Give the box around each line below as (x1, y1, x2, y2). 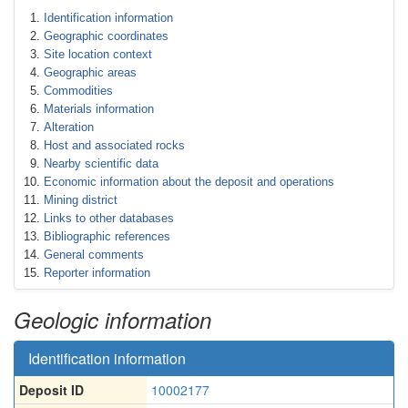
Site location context (44, 47, 152, 61)
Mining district (44, 193, 117, 207)
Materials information (44, 102, 154, 116)
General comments (44, 248, 144, 261)
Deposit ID (19, 381, 84, 399)
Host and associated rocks (44, 138, 185, 152)
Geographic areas (44, 66, 137, 79)
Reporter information (44, 266, 150, 280)
